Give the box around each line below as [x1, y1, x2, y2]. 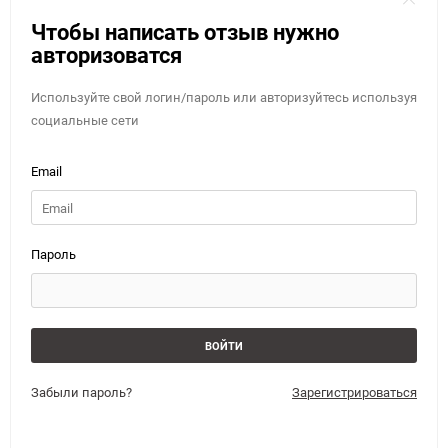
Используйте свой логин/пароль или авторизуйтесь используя [31, 88, 417, 106]
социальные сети [31, 111, 139, 129]
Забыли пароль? [31, 383, 132, 401]
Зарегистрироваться [292, 383, 417, 401]
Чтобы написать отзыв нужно [31, 17, 339, 46]
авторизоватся [31, 40, 182, 69]
